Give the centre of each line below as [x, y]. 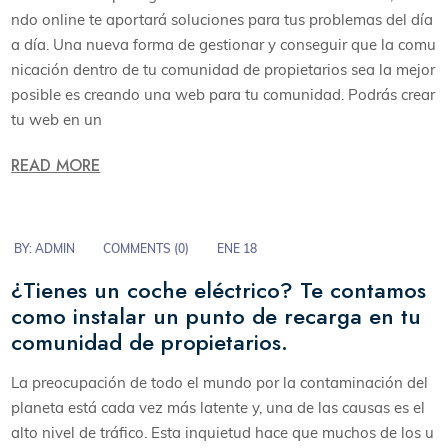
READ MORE [56, 166]
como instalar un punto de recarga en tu [216, 315]
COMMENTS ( [141, 249]
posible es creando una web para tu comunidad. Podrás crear [223, 94]
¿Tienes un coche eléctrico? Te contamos [219, 289]
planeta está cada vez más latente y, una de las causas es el [218, 408]
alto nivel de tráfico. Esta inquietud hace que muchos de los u [223, 433]
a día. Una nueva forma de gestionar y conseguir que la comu [224, 44]
